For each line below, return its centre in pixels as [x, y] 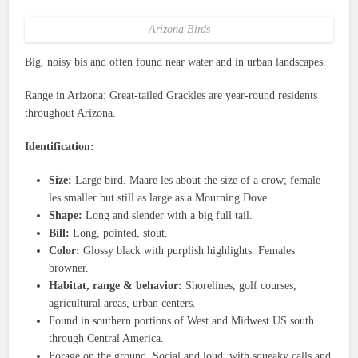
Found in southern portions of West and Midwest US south [182, 320]
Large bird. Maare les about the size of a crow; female [197, 180]
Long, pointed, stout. [119, 233]
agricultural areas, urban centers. [123, 303]
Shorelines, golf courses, [240, 285]
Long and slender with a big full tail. [168, 215]
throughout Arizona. [71, 113]
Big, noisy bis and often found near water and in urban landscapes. [176, 62]
